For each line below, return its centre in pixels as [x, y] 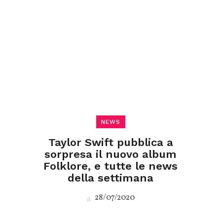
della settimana [110, 178]
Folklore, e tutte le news [110, 166]
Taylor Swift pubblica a [110, 142]
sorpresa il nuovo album [110, 154]
